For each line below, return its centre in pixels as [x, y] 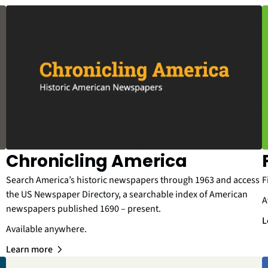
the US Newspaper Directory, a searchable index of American [127, 195]
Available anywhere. [46, 229]
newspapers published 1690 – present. [83, 209]
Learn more [29, 250]
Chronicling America [97, 162]
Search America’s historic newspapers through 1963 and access [133, 180]
